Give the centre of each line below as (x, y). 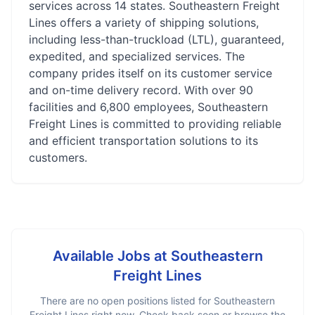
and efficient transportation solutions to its (143, 141)
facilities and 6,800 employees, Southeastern (148, 107)
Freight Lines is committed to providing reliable (155, 124)
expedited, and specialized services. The (137, 56)
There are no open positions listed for (127, 301)
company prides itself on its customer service (150, 73)
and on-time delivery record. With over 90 (141, 90)
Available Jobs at (111, 256)
